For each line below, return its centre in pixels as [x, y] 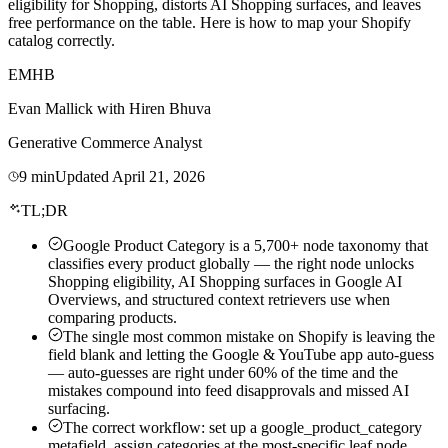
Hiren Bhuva [170, 108]
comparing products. [112, 317]
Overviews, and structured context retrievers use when [219, 299]
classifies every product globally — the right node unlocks [231, 263]
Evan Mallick [50, 108]
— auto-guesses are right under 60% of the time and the [223, 372]
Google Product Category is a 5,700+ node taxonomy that [245, 245]
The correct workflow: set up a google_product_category [242, 427]
